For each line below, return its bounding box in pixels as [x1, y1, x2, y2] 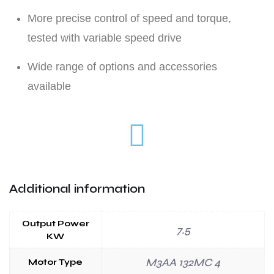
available [28, 80, 71, 92]
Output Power [21, 218, 89, 229]
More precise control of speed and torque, [28, 12, 231, 24]
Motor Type [28, 256, 83, 267]
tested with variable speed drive [28, 31, 182, 44]
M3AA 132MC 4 [145, 255, 221, 269]
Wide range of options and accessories [28, 60, 217, 73]
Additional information [9, 180, 145, 196]
